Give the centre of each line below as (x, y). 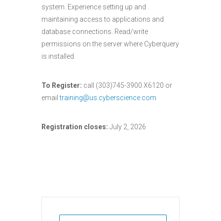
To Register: (62, 85)
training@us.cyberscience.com (108, 98)
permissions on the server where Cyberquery (110, 44)
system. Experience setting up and (94, 7)
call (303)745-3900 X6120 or (127, 85)
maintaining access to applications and (103, 19)
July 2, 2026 (127, 127)
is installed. (58, 56)
